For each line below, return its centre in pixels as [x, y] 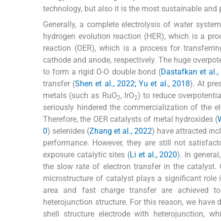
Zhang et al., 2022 [121, 131]
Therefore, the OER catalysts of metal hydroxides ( [130, 119]
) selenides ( [69, 131]
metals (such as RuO [80, 95]
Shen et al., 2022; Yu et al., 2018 [132, 83]
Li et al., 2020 [154, 154]
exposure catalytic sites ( [87, 154]
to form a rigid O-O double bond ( [102, 72]
